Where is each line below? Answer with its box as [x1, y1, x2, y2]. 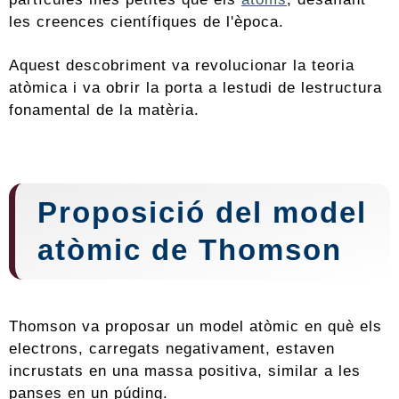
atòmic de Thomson [37, 233, 342, 267]
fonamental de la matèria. [9, 101, 199, 119]
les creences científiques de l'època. [9, 12, 284, 31]
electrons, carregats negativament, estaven [9, 339, 335, 358]
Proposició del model [37, 196, 367, 230]
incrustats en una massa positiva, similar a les [9, 362, 361, 380]
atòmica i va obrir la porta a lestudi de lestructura [9, 78, 382, 97]
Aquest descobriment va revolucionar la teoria [9, 56, 354, 75]
